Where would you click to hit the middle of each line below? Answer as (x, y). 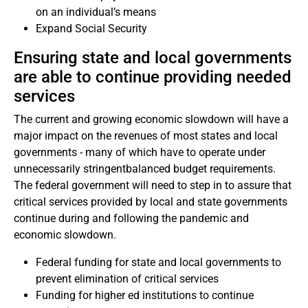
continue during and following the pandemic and (131, 218)
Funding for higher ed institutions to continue (145, 295)
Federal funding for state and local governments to (158, 262)
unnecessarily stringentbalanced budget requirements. (145, 169)
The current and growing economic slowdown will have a (151, 119)
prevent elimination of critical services (127, 279)
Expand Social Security (91, 29)
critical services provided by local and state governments (151, 202)
